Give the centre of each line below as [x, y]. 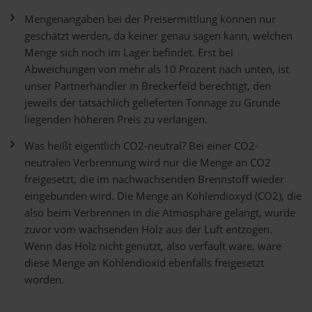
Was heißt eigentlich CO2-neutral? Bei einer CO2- [141, 146]
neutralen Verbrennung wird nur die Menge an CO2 [148, 163]
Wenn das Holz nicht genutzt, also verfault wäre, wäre [153, 246]
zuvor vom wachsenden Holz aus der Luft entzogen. [148, 229]
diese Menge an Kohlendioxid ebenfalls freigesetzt [144, 263]
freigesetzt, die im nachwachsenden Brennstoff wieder [154, 179]
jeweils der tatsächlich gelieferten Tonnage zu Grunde [152, 103]
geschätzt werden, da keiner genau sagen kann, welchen [158, 36]
